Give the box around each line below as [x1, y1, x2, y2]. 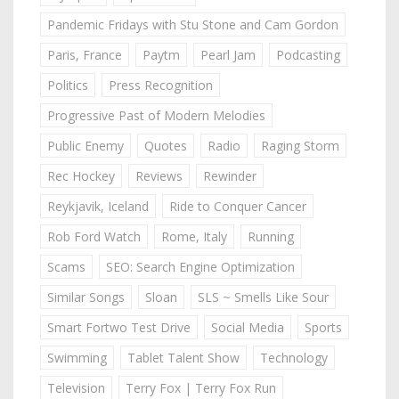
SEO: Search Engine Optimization [106, 257, 295, 275]
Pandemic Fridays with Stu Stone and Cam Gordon [47, 15, 338, 33]
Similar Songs [47, 288, 125, 305]
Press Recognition [109, 76, 213, 94]
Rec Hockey [47, 167, 115, 184]
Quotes [144, 136, 187, 154]
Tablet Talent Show [127, 348, 240, 366]
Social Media [211, 318, 284, 336]
